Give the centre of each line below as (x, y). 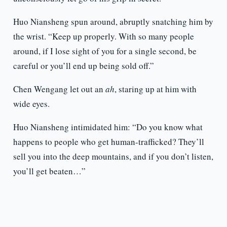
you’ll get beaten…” (49, 171)
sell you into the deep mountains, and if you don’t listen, (113, 157)
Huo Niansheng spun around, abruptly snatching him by (113, 22)
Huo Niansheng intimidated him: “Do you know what (108, 127)
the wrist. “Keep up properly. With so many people (103, 36)
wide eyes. (31, 104)
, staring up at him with (155, 89)
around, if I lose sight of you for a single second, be (105, 51)
